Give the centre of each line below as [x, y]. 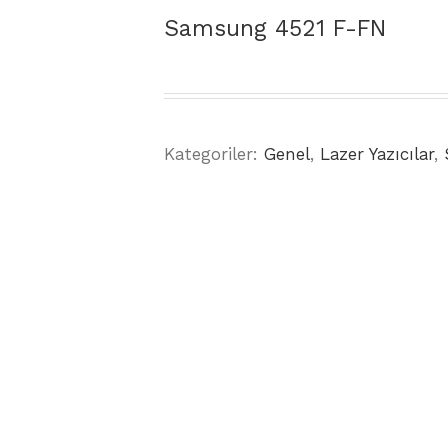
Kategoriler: [214, 154]
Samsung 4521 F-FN [275, 28]
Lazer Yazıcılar [377, 154]
